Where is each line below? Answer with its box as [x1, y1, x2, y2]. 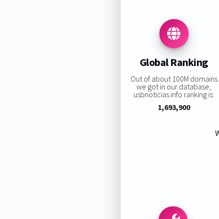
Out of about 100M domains [130, 73, 218, 84]
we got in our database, [136, 81, 212, 91]
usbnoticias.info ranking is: [133, 89, 215, 99]
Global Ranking [139, 55, 208, 69]
